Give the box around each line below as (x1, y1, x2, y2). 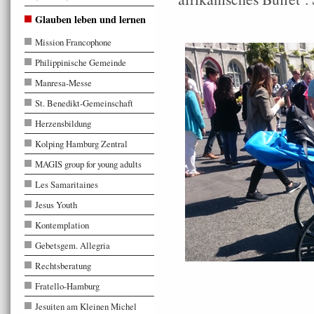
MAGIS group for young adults (35, 158, 142, 170)
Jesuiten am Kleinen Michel (35, 300, 137, 313)
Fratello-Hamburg (35, 280, 100, 292)
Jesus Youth (35, 198, 77, 211)
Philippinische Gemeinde (35, 56, 126, 69)
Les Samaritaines (35, 178, 98, 191)
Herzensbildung (35, 117, 91, 130)
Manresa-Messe (35, 76, 92, 89)
